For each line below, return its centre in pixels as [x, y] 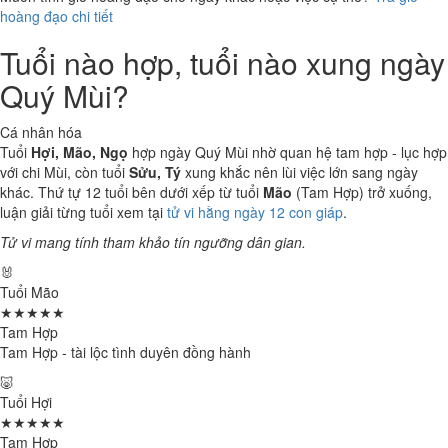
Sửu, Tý [155, 172]
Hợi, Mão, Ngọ [79, 152]
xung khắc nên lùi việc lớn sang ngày [299, 172]
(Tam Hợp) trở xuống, [362, 192]
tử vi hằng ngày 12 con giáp [255, 212]
